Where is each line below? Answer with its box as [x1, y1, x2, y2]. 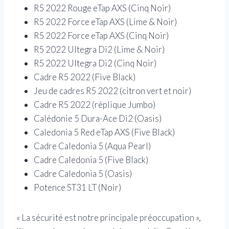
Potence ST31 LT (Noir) [34, 181, 121, 193]
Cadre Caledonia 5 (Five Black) [34, 154, 148, 165]
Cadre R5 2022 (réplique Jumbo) [34, 99, 155, 110]
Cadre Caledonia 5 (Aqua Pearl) [34, 140, 151, 151]
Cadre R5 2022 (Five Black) [34, 71, 135, 82]
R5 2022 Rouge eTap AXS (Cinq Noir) [34, 2, 171, 13]
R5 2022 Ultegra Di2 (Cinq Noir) [34, 57, 156, 68]
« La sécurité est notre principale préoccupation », [16, 212, 201, 223]
